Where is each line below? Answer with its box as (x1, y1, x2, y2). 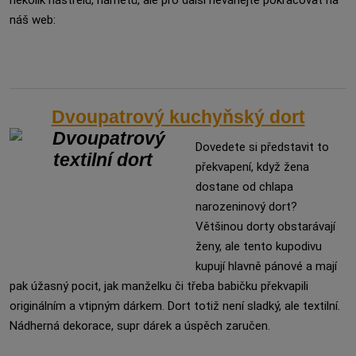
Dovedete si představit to (195, 140, 329, 154)
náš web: (10, 13, 56, 27)
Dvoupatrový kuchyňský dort (51, 106, 305, 127)
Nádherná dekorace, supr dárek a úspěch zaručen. (10, 319, 270, 333)
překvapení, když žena (195, 160, 309, 174)
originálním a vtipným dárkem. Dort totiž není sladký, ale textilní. (10, 299, 340, 313)
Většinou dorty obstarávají (195, 219, 335, 234)
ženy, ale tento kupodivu (195, 239, 322, 253)
